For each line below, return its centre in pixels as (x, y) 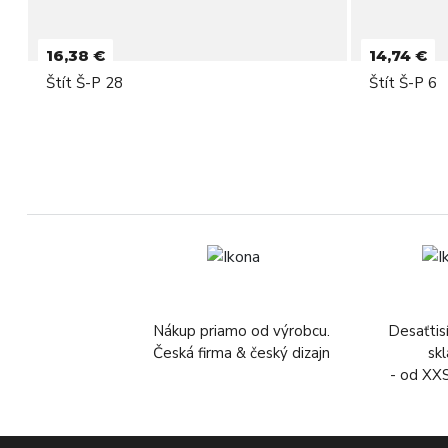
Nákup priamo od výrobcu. (242, 331)
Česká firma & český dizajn (242, 353)
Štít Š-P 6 (402, 83)
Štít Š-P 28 (84, 83)
